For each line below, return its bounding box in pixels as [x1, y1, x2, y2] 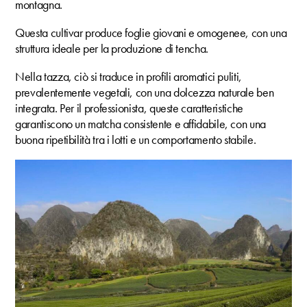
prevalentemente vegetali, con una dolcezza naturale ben [15, 84, 274, 100]
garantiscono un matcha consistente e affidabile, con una [15, 115, 266, 132]
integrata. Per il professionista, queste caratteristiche [15, 99, 243, 116]
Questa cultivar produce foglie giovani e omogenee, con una [15, 24, 287, 40]
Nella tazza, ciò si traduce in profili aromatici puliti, [15, 68, 242, 84]
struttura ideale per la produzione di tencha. [15, 40, 208, 56]
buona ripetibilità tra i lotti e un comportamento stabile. [15, 131, 256, 147]
